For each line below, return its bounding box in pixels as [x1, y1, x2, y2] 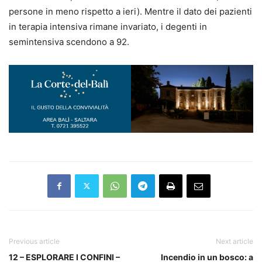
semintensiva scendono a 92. [9, 36, 129, 47]
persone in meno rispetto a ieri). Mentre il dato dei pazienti [9, 5, 252, 17]
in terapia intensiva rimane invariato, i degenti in [9, 20, 207, 32]
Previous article [9, 236, 60, 246]
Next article [216, 236, 253, 246]
